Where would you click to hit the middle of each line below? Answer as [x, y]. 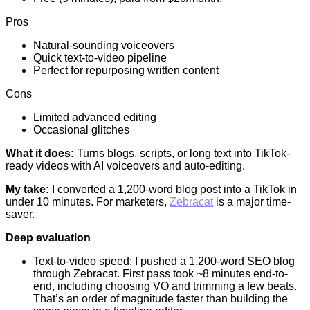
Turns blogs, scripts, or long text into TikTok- [182, 153]
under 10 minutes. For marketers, [88, 201]
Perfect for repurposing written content [126, 70]
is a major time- [252, 201]
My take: [27, 189]
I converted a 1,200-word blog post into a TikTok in [173, 189]
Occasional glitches [81, 129]
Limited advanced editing [95, 117]
